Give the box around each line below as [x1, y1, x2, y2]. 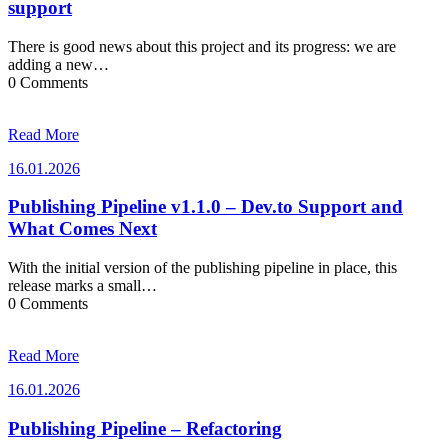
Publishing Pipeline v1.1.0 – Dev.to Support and [8, 196, 403, 218]
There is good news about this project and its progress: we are [8, 37, 396, 55]
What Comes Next [8, 218, 157, 240]
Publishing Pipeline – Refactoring [8, 417, 282, 439]
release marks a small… [8, 277, 157, 295]
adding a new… [8, 55, 109, 73]
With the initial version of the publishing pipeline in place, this [8, 259, 397, 277]
